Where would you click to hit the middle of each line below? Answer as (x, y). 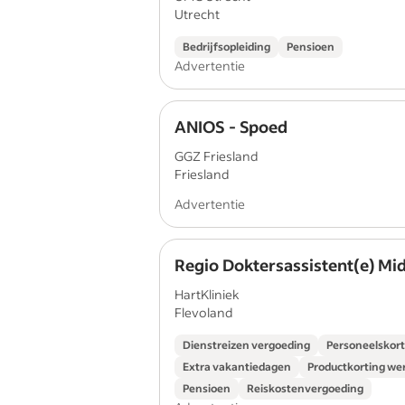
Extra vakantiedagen (237, 367)
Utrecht (197, 14)
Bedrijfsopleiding (226, 47)
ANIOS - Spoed (231, 127)
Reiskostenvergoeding (305, 388)
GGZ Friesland (217, 156)
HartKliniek (207, 294)
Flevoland (204, 312)
